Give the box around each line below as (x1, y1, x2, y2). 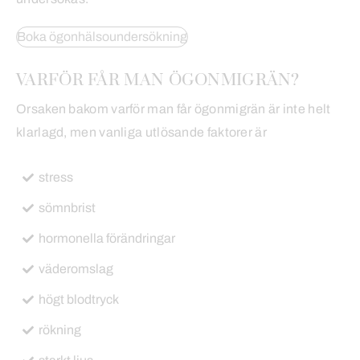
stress (39, 170, 73, 184)
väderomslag (39, 261, 113, 276)
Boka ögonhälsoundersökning (17, 29, 187, 43)
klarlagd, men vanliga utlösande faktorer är (16, 125, 267, 139)
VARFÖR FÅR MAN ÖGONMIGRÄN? (16, 69, 300, 91)
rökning (39, 322, 81, 337)
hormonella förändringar (39, 231, 175, 245)
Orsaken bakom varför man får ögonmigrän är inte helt (16, 101, 331, 116)
